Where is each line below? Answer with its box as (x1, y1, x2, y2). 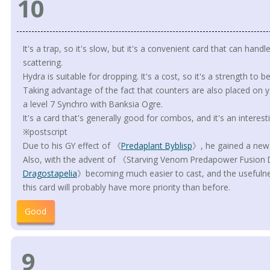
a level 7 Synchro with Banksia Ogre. (22, 98, 163, 110)
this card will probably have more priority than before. (22, 181, 230, 193)
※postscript (22, 126, 67, 138)
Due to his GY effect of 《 (22, 140, 121, 152)
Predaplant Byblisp (121, 140, 192, 152)
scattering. (22, 57, 63, 69)
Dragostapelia (22, 168, 77, 180)
